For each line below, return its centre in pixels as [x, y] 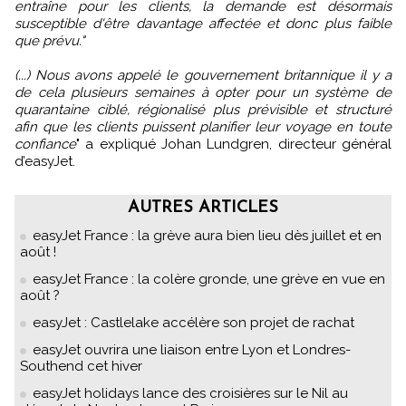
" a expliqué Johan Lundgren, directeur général [234, 145]
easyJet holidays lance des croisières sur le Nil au [190, 394]
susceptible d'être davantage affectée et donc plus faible [203, 24]
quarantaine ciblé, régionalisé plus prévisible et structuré [203, 110]
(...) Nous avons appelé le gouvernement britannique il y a [203, 76]
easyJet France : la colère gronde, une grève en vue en [209, 280]
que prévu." [49, 41]
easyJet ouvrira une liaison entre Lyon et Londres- [192, 350]
